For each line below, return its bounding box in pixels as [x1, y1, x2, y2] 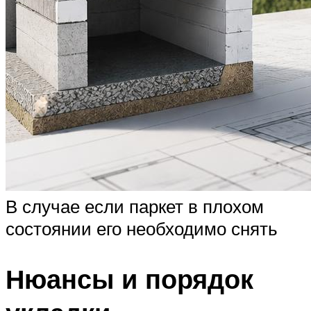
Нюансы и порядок [6, 261, 253, 296]
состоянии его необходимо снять [6, 217, 278, 239]
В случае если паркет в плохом [6, 194, 264, 217]
